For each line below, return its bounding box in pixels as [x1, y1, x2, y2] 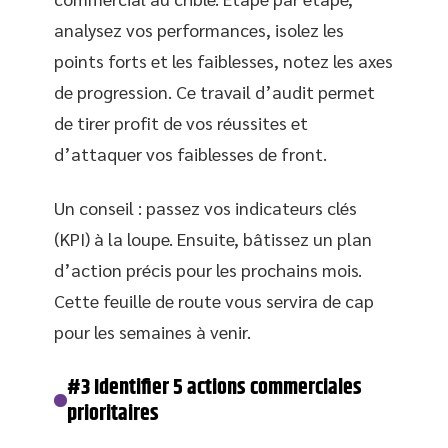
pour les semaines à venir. [54, 319, 251, 343]
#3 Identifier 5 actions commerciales [67, 370, 363, 405]
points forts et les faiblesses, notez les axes [54, 49, 393, 72]
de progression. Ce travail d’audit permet [54, 80, 375, 103]
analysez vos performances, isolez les [54, 18, 344, 41]
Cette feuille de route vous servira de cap [54, 288, 374, 312]
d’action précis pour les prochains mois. [54, 257, 362, 281]
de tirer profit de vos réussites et [54, 111, 308, 134]
